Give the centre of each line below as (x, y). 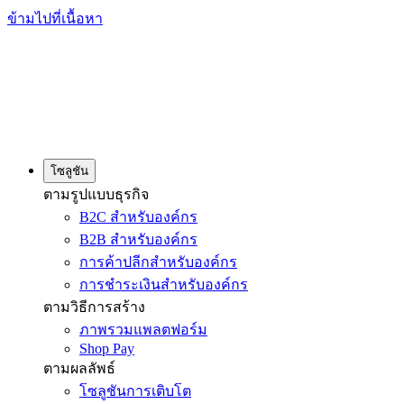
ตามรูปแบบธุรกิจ (96, 195)
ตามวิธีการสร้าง (94, 308)
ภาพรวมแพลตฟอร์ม (143, 330)
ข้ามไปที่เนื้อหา (55, 18)
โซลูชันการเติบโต (135, 391)
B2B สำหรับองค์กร (138, 240)
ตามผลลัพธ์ (79, 369)
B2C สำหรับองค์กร (138, 217)
